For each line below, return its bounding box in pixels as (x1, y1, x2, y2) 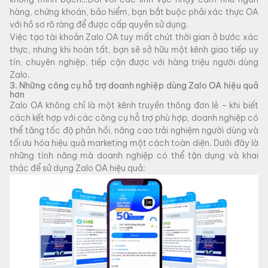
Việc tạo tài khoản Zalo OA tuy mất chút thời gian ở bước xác (10, 31, 258, 42)
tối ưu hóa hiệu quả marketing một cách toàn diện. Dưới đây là (10, 137, 258, 148)
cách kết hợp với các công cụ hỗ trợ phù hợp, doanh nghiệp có (10, 112, 258, 123)
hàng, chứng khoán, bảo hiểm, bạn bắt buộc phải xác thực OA (10, 6, 258, 17)
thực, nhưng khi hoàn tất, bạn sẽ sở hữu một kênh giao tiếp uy (10, 44, 258, 55)
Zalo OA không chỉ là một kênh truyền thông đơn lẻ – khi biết (10, 99, 258, 111)
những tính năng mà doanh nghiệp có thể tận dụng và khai (10, 150, 258, 161)
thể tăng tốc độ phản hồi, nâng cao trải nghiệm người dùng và (10, 124, 258, 136)
